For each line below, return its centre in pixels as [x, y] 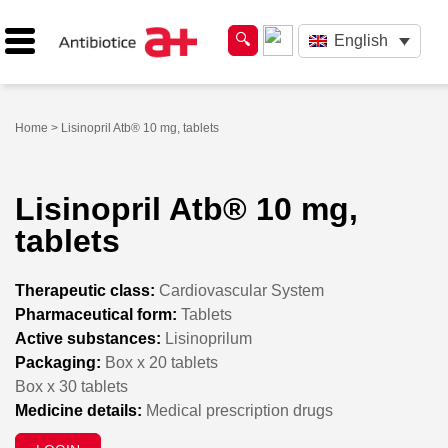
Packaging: [58, 362]
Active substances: [88, 338]
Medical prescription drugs [237, 410]
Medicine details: [78, 410]
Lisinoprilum [206, 338]
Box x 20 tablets [159, 362]
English [360, 41]
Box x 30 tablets [71, 386]
